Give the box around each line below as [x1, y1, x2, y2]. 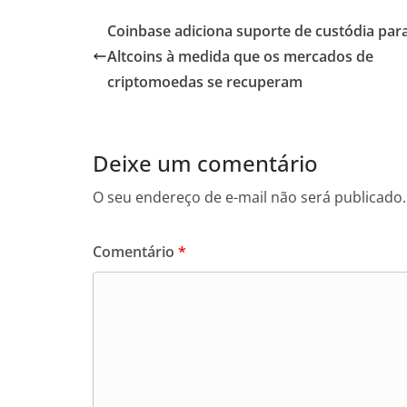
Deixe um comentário [93, 148, 318, 179]
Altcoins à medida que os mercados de [107, 46, 373, 67]
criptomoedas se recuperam [107, 72, 303, 93]
